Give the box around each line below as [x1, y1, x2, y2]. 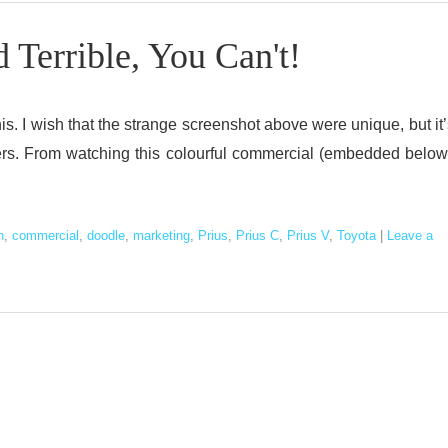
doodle [87, 227, 125, 243]
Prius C [236, 227, 279, 243]
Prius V [287, 227, 329, 243]
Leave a [387, 227, 433, 243]
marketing [133, 227, 190, 243]
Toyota [337, 227, 376, 243]
